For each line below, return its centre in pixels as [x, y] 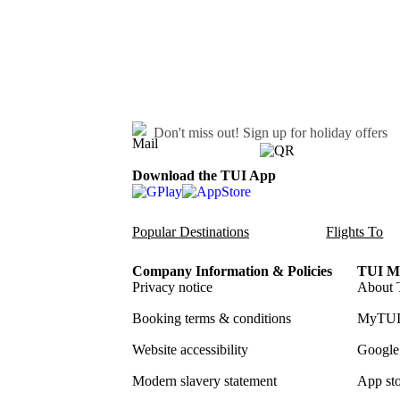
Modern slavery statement [204, 381]
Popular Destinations [191, 232]
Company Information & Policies [232, 271]
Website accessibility [190, 350]
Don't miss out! [198, 132]
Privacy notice [172, 287]
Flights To [355, 232]
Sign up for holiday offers [315, 132]
